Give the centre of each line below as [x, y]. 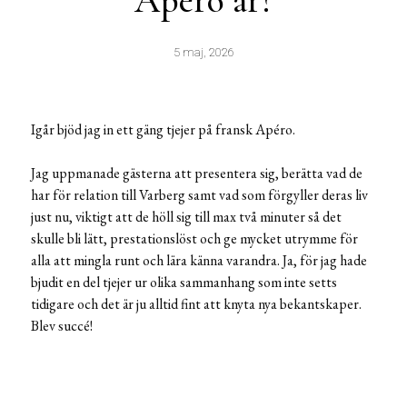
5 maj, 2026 [203, 53]
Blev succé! [62, 326]
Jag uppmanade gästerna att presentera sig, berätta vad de [197, 174]
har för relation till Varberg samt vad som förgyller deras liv [199, 195]
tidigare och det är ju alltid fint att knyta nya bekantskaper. [196, 304]
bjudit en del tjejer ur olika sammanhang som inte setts [184, 283]
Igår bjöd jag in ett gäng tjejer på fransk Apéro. [163, 130]
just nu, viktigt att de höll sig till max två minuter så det [186, 217]
